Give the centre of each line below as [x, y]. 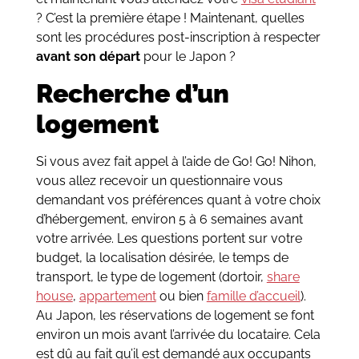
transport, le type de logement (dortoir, [151, 276]
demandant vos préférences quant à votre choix [178, 200]
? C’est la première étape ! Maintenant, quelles [170, 18]
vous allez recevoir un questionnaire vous [159, 180]
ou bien [181, 296]
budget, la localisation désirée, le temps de [162, 257]
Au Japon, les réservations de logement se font [175, 315]
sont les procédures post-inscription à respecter [178, 38]
